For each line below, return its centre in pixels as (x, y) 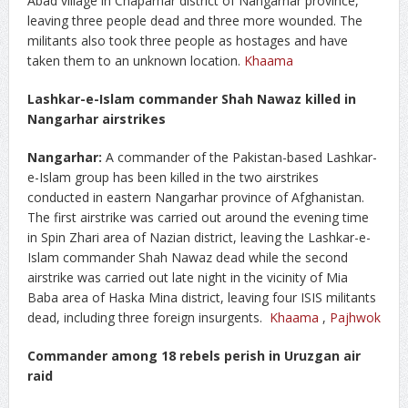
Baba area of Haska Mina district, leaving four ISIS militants (201, 297)
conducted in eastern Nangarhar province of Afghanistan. (195, 197)
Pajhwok (355, 317)
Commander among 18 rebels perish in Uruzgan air (194, 356)
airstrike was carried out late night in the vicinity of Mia (187, 277)
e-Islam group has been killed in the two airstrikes (173, 177)
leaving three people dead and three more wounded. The (194, 20)
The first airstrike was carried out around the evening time (198, 217)
